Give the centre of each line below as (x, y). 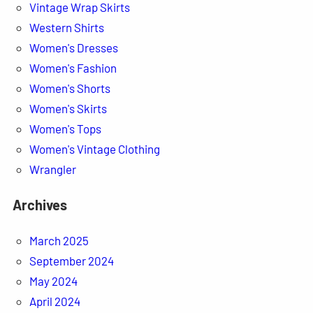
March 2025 (59, 240)
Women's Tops (65, 128)
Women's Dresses (73, 47)
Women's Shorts (70, 88)
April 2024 (54, 301)
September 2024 (71, 260)
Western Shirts (66, 27)
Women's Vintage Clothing (94, 148)
